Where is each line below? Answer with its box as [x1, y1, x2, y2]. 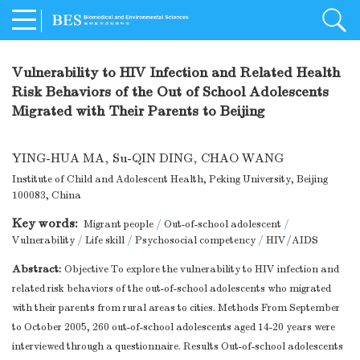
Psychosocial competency [135, 234, 256, 247]
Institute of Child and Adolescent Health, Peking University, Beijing [12, 173, 328, 186]
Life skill [85, 234, 125, 247]
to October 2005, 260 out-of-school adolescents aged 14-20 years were [12, 321, 335, 334]
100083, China [12, 189, 81, 202]
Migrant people [84, 218, 153, 231]
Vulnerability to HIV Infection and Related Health [12, 64, 340, 82]
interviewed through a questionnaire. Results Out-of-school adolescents [12, 340, 343, 354]
